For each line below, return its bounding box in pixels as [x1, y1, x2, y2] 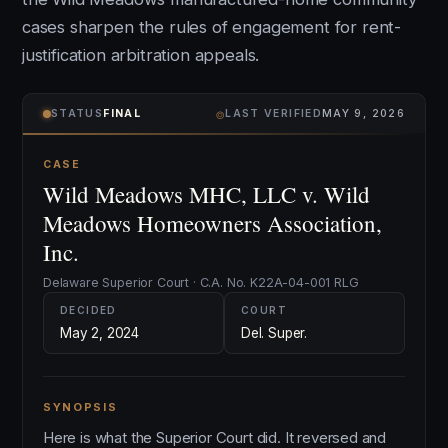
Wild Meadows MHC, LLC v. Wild [43, 179, 370, 209]
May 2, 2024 [60, 325, 140, 341]
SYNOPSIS [43, 400, 118, 414]
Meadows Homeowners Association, [43, 208, 382, 238]
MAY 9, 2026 [321, 107, 405, 120]
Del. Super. [241, 325, 308, 341]
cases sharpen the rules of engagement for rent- [22, 17, 402, 37]
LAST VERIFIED [225, 107, 322, 120]
